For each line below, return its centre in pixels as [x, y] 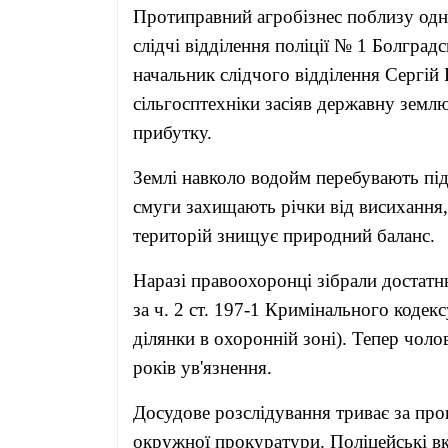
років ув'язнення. [202, 368]
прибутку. [172, 133]
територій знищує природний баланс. [284, 236]
